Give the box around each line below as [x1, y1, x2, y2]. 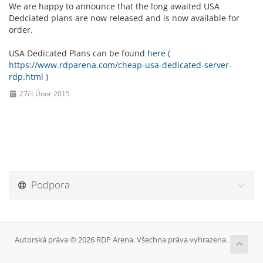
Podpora [26, 178, 70, 191]
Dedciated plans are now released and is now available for [9, 12, 240, 23]
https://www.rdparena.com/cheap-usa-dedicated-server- [9, 59, 232, 70]
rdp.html [9, 71, 43, 82]
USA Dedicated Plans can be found [9, 48, 147, 59]
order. [9, 24, 33, 35]
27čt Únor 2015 [17, 89, 70, 98]
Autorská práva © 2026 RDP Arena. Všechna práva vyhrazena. [15, 235, 228, 245]
